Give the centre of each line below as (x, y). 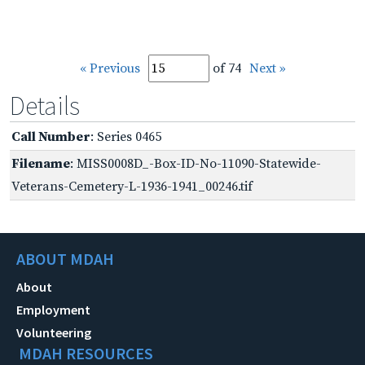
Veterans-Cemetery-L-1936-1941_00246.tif (132, 186)
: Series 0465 (126, 136)
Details (45, 106)
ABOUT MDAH (65, 258)
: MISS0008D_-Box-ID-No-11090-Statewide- (196, 163)
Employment (53, 309)
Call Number (51, 136)
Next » (267, 68)
